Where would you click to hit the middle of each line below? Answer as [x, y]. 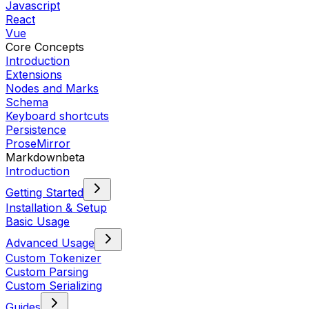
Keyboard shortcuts [57, 116]
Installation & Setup [56, 207]
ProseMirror [38, 143]
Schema [27, 102]
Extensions [34, 74]
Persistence [36, 129]
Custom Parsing [47, 271]
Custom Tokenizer [53, 258]
